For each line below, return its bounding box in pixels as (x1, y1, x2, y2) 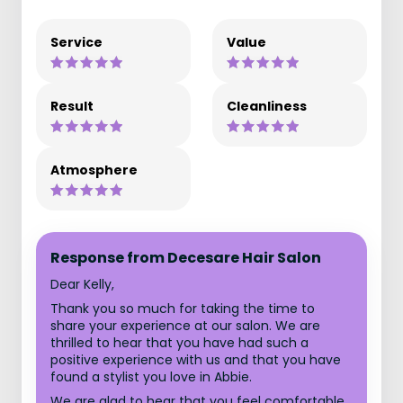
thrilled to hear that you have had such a (50, 334, 309, 352)
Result (50, 97, 94, 115)
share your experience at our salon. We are (50, 317, 320, 335)
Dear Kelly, (50, 275, 114, 293)
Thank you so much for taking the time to (50, 300, 315, 318)
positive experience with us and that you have (50, 351, 341, 369)
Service (50, 33, 103, 51)
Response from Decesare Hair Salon (50, 247, 321, 268)
